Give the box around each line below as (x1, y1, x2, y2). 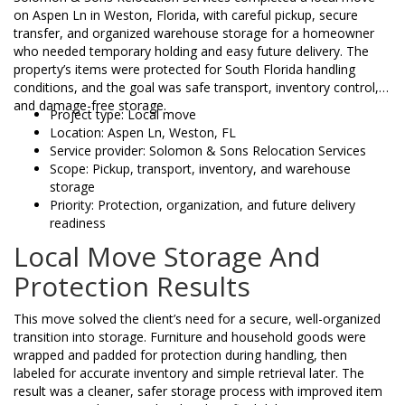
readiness (50, 214, 106, 232)
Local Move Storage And (14, 238, 321, 276)
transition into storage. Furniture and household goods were (14, 328, 366, 346)
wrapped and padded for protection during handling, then (14, 346, 347, 364)
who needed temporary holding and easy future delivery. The (14, 42, 369, 61)
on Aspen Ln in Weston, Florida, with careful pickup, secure (14, 6, 358, 24)
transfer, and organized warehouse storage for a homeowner (14, 24, 374, 42)
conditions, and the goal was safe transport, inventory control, (14, 79, 379, 97)
